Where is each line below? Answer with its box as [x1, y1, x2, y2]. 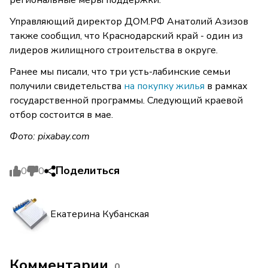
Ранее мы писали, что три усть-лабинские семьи [10, 65, 230, 79]
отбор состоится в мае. [10, 108, 113, 122]
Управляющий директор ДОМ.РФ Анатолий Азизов [10, 15, 248, 29]
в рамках [205, 80, 248, 93]
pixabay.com [38, 130, 90, 144]
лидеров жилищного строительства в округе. [10, 44, 218, 57]
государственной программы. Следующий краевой [10, 94, 243, 108]
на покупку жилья [124, 80, 205, 93]
